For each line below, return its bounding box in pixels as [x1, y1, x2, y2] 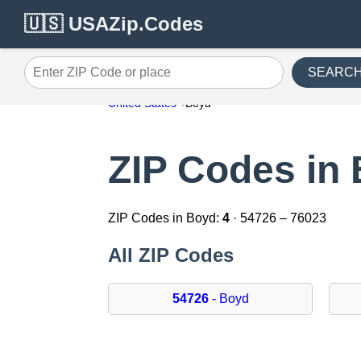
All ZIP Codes [108, 244, 234, 267]
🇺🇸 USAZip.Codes [24, 13, 203, 35]
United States [108, 97, 177, 110]
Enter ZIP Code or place [23, 71, 161, 85]
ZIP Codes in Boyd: [108, 211, 223, 226]
